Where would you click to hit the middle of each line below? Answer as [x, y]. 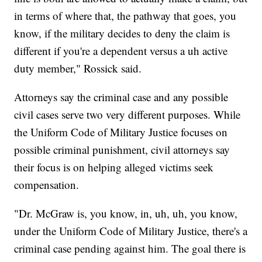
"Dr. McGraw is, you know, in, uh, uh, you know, [126, 213]
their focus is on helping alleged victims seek [114, 167]
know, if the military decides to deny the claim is [122, 33]
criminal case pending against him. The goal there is [130, 248]
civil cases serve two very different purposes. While [127, 114]
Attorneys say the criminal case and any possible [121, 96]
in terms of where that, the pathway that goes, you [125, 15]
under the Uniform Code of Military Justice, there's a [131, 230]
